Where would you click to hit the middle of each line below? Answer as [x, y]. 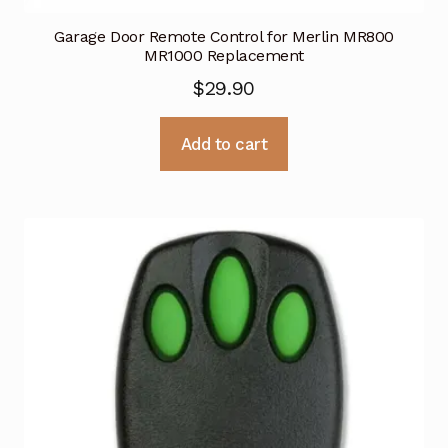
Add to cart [224, 143]
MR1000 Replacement [224, 55]
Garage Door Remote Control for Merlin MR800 [224, 36]
